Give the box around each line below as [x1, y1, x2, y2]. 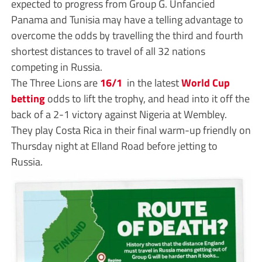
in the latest [124, 74, 181, 91]
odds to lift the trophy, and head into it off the [44, 90, 250, 107]
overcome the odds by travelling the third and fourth [11, 27, 243, 44]
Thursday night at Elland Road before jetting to [11, 137, 218, 154]
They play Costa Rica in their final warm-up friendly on [11, 122, 251, 139]
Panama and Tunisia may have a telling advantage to [11, 11, 243, 28]
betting [11, 90, 45, 107]
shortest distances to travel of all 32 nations [11, 43, 205, 60]
